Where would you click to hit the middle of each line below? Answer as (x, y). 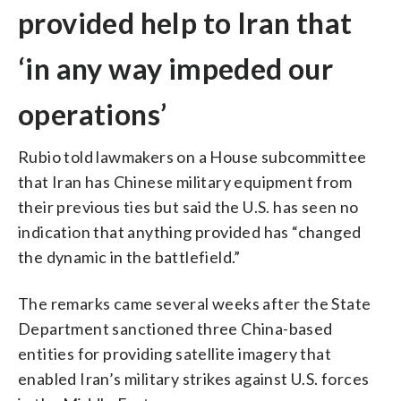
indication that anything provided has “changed (190, 231)
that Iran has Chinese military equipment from (185, 181)
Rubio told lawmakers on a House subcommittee (192, 156)
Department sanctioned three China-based (175, 328)
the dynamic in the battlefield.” (129, 256)
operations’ (93, 114)
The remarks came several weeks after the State (195, 303)
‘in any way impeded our (176, 68)
